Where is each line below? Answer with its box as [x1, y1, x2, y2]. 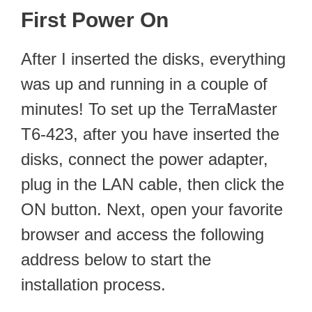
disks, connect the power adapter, [21, 149, 268, 169]
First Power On [21, 8, 169, 31]
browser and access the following [21, 224, 264, 244]
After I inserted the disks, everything [21, 49, 286, 68]
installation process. [21, 274, 166, 294]
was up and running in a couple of [21, 74, 267, 93]
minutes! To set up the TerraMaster [21, 99, 277, 118]
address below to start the [21, 249, 211, 269]
